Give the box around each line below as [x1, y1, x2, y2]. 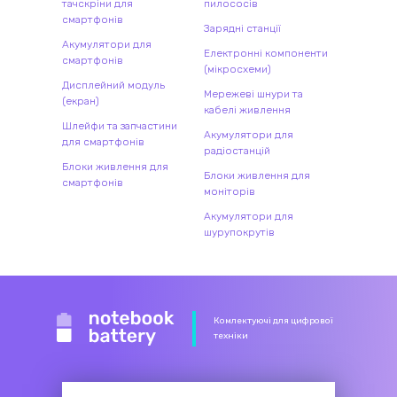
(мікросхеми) [204, 62, 271, 75]
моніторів [204, 184, 255, 198]
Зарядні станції [204, 21, 281, 35]
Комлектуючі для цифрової [214, 315, 333, 326]
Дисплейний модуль [62, 78, 165, 91]
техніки [214, 330, 248, 341]
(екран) [62, 94, 99, 107]
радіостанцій [204, 144, 270, 157]
